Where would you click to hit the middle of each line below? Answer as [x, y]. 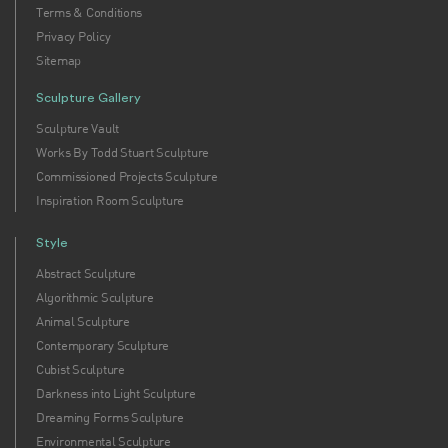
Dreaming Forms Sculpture [110, 417]
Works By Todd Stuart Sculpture [122, 152]
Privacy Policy [73, 36]
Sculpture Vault [77, 128]
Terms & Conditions [89, 12]
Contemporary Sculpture [103, 345]
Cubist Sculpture [80, 369]
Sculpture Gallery [88, 98]
